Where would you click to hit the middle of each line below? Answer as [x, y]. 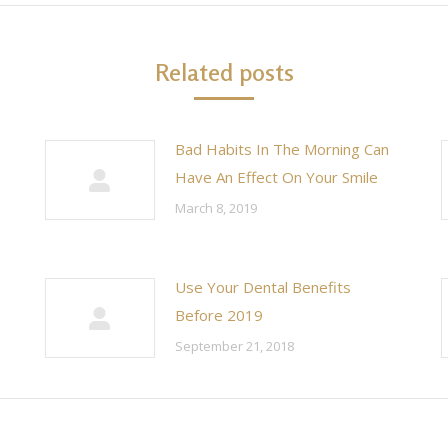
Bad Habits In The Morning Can [282, 149]
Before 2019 [219, 315]
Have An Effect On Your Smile [276, 177]
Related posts [224, 72]
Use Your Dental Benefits [263, 287]
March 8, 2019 [216, 208]
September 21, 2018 [234, 346]
